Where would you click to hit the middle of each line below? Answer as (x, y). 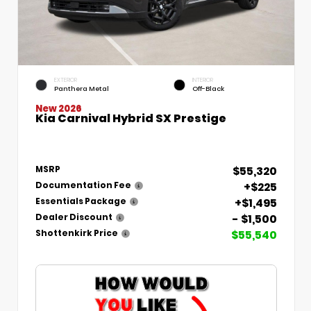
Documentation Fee (83, 185)
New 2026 (59, 108)
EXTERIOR (66, 80)
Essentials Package (81, 201)
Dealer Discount (74, 217)
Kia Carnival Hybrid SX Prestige (131, 118)
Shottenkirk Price (77, 233)
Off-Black (208, 89)
